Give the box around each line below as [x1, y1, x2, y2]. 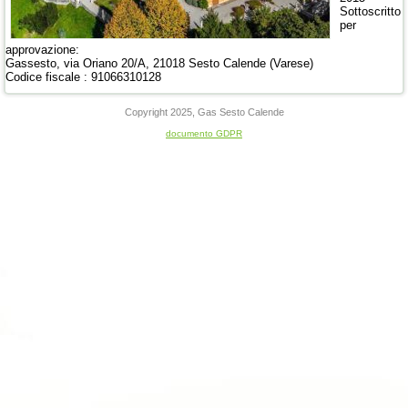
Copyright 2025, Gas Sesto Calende [124, 107, 284, 118]
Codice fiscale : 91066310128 [5, 70, 162, 85]
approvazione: [5, 43, 80, 57]
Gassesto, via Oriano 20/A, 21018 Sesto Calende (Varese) [5, 56, 314, 71]
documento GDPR [166, 128, 242, 139]
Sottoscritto [339, 5, 401, 19]
